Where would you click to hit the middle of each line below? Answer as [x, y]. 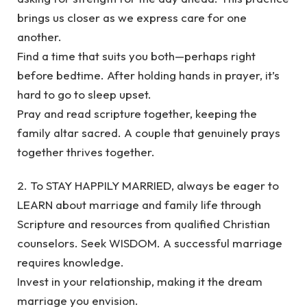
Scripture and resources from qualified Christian [144, 223]
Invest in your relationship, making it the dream [140, 281]
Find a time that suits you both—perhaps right [136, 56]
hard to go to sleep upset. [84, 95]
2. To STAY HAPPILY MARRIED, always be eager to [148, 185]
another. [39, 37]
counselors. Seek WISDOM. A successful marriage [150, 243]
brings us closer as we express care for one [132, 18]
